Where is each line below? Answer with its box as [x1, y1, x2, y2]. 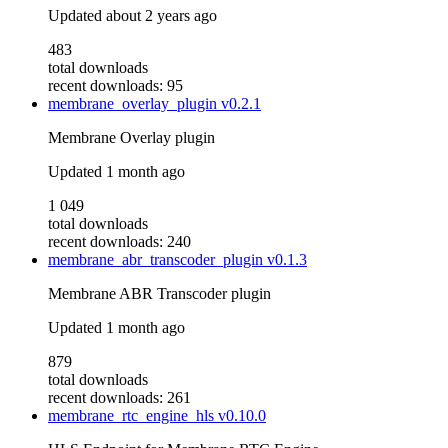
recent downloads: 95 [48, 77, 183, 95]
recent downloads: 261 [48, 389, 191, 407]
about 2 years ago [106, 7, 217, 25]
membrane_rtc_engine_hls [48, 407, 218, 425]
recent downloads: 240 [48, 233, 191, 251]
